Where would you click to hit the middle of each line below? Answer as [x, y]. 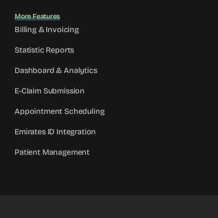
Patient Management [52, 152]
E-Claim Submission [50, 91]
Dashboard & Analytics [56, 70]
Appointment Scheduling [60, 111]
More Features [37, 16]
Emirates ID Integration [55, 131]
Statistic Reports [45, 50]
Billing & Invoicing [47, 29]
